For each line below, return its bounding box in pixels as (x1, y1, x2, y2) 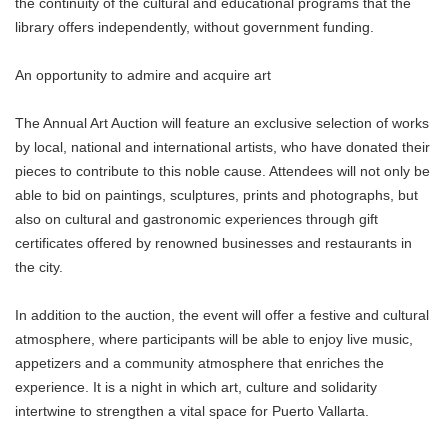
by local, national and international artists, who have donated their (15, 139, 430, 155)
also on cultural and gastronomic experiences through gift (15, 211, 378, 227)
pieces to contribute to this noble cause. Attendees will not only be (15, 163, 430, 179)
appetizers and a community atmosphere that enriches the (15, 355, 384, 371)
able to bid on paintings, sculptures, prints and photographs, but (15, 187, 418, 203)
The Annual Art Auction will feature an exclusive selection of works (15, 115, 429, 131)
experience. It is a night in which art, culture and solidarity (15, 379, 377, 395)
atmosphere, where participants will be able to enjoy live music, (15, 331, 413, 347)
